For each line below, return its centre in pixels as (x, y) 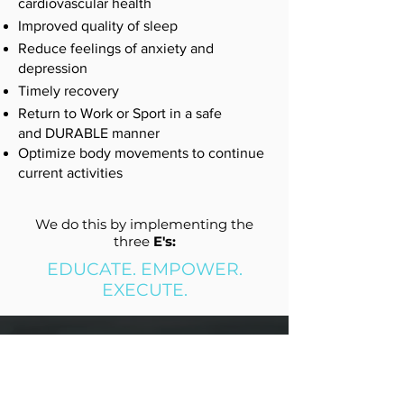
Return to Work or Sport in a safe (120, 113)
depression (56, 68)
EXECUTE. (144, 290)
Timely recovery (69, 91)
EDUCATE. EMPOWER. (144, 269)
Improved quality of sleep (98, 26)
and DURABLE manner (89, 133)
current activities (70, 173)
